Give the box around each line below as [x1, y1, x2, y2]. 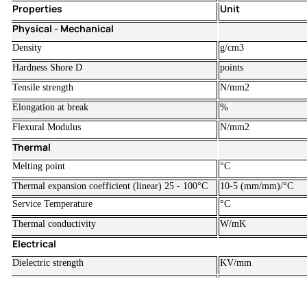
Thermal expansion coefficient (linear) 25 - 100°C [12, 181, 208, 192]
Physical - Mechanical [12, 22, 114, 36]
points [220, 62, 243, 73]
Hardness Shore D [12, 62, 82, 73]
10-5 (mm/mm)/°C [220, 181, 293, 192]
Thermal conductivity [12, 219, 96, 230]
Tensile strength [12, 82, 73, 93]
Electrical [12, 237, 56, 251]
